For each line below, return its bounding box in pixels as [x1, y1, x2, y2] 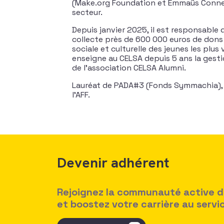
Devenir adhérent [57, 153, 169, 171]
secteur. [72, 7, 102, 17]
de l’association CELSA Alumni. [72, 62, 186, 73]
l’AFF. [72, 89, 90, 100]
